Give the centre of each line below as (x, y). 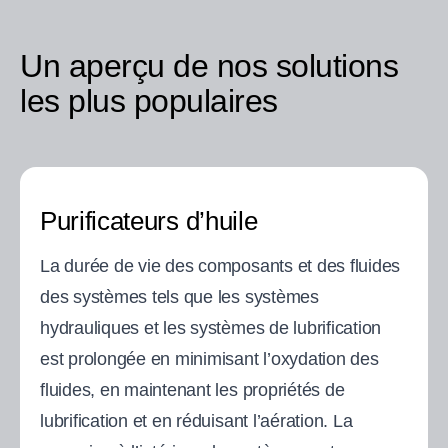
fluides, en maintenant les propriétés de (192, 389)
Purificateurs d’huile (149, 220)
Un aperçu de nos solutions (209, 65)
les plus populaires (149, 100)
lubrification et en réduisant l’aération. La (196, 420)
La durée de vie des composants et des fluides (220, 265)
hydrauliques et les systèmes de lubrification (211, 327)
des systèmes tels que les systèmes (179, 296)
